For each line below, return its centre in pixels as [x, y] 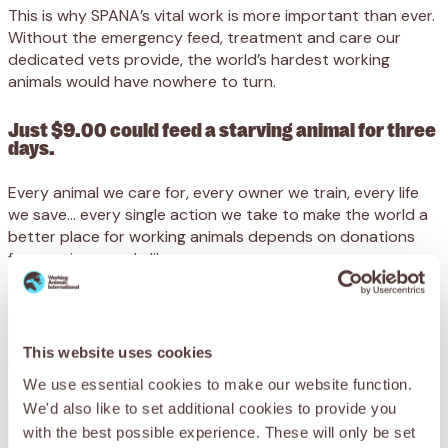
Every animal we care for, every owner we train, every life [213, 192]
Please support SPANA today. [135, 365]
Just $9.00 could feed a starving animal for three [222, 128]
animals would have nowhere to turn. [142, 81]
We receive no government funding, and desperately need [219, 296]
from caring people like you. [107, 258]
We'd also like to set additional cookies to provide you [210, 408]
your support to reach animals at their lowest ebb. [192, 318]
